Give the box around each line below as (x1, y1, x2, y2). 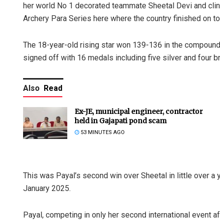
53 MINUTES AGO (79, 129, 125, 136)
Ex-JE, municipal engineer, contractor (75, 107, 203, 116)
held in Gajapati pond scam (75, 116, 166, 126)
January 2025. (23, 184, 71, 193)
